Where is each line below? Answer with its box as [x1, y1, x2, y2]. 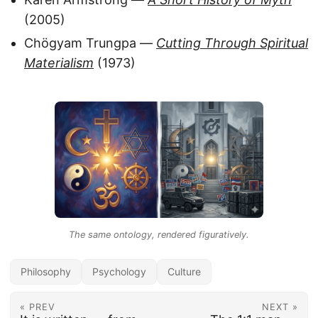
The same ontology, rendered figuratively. [69, 229, 249, 241]
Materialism [24, 55, 94, 71]
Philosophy [21, 265, 71, 278]
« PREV [19, 302, 55, 313]
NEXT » [262, 302, 299, 313]
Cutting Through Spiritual [156, 35, 308, 51]
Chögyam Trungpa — [24, 35, 156, 51]
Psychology [92, 265, 146, 278]
